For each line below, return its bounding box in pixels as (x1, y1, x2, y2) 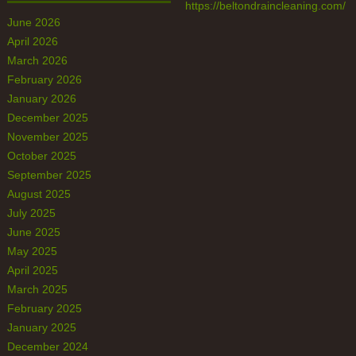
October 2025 (6, 149, 76, 163)
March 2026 (6, 53, 68, 68)
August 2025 (6, 187, 71, 201)
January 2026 (6, 91, 76, 106)
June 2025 (6, 225, 60, 239)
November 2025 (6, 130, 88, 144)
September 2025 (6, 168, 91, 182)
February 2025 (6, 301, 82, 315)
